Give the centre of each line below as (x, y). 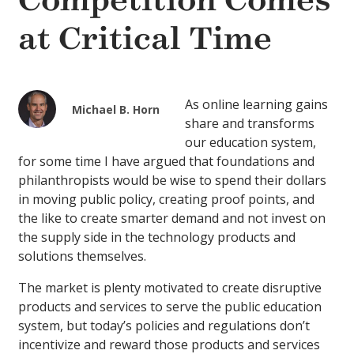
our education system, (250, 143)
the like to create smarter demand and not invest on (172, 218)
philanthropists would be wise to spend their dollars (172, 181)
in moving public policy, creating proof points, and (166, 200)
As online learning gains (256, 105)
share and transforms (249, 124)
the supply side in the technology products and (157, 237)
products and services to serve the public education (170, 307)
